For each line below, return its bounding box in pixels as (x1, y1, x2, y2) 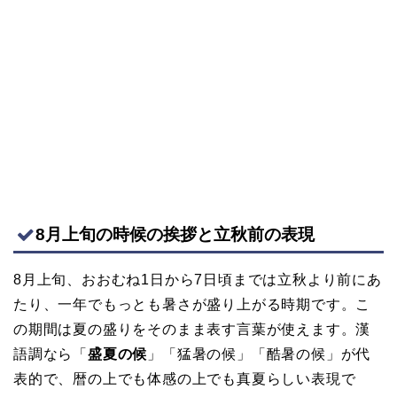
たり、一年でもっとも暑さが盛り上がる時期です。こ (13, 296, 371, 312)
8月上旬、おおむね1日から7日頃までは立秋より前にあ (13, 271, 382, 287)
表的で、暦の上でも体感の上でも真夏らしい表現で (13, 370, 356, 386)
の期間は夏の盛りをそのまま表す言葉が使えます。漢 (13, 321, 371, 337)
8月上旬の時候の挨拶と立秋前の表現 (35, 224, 315, 244)
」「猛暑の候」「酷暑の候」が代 (147, 346, 371, 362)
